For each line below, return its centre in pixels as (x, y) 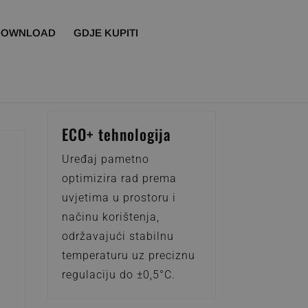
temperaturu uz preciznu (128, 256)
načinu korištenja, (110, 217)
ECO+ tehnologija (116, 134)
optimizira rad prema (119, 179)
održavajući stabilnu (118, 236)
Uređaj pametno (105, 159)
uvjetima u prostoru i (119, 198)
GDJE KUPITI (106, 33)
